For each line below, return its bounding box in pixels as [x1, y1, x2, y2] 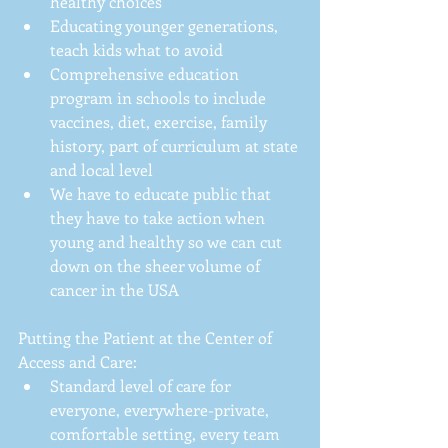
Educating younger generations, [50, 14, 282, 36]
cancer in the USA [50, 278, 183, 300]
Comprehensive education [50, 62, 243, 84]
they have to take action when [50, 206, 269, 228]
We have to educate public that [50, 182, 275, 204]
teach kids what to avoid [50, 38, 231, 60]
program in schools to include [50, 86, 270, 108]
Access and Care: [18, 350, 141, 372]
